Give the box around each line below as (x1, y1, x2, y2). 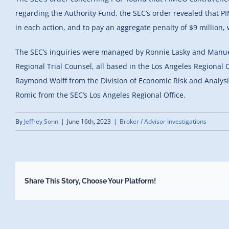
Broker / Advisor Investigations (120, 117, 207, 126)
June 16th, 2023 (67, 117, 111, 126)
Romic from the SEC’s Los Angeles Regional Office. (15, 90, 186, 100)
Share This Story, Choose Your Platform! (24, 176, 156, 185)
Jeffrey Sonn (24, 117, 58, 126)
